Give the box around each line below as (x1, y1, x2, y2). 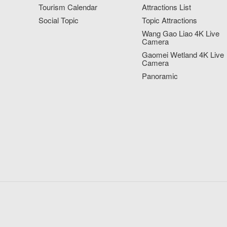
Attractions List (142, 2, 192, 13)
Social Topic (38, 15, 79, 26)
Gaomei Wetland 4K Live (142, 49, 224, 60)
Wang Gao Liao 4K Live (142, 28, 220, 39)
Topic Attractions (142, 15, 198, 26)
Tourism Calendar (38, 2, 97, 13)
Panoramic (142, 70, 178, 82)
